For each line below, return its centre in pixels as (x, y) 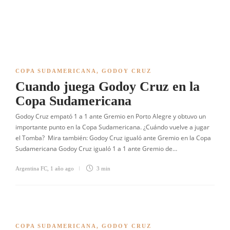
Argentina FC (31, 168)
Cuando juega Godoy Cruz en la (108, 87)
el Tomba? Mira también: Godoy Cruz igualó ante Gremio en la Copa (113, 138)
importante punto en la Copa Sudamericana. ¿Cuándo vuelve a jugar (112, 127)
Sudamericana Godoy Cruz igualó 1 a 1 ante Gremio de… (96, 149)
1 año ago (62, 168)
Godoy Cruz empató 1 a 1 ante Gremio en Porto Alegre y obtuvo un (111, 116)
